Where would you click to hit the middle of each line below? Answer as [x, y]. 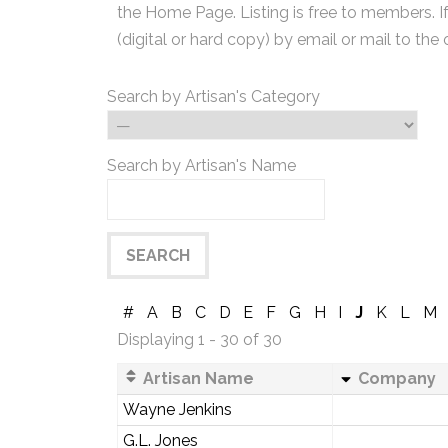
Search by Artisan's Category [213, 96]
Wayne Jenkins [177, 409]
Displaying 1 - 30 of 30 [199, 339]
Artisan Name [196, 378]
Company [394, 378]
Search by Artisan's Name [201, 165]
